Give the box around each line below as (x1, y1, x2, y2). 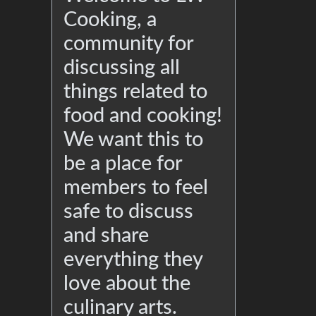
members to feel (63, 178, 208, 199)
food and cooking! (63, 106, 222, 127)
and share (63, 226, 149, 247)
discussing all (63, 58, 180, 79)
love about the (63, 274, 190, 295)
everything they (63, 250, 202, 271)
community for (63, 34, 193, 55)
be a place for (63, 154, 182, 175)
